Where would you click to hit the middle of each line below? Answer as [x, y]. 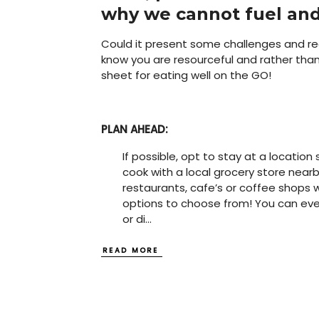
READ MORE [131, 250]
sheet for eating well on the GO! [186, 75]
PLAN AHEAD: [135, 129]
